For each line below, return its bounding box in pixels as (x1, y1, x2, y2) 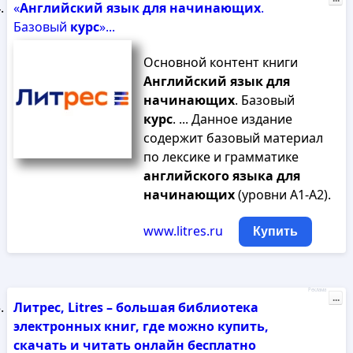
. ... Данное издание (172, 110, 292, 128)
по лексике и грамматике (143, 148, 299, 165)
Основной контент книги (143, 54, 298, 71)
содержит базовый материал (143, 129, 323, 147)
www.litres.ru (143, 222, 223, 240)
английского (143, 167, 229, 184)
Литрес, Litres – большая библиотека (13, 299, 258, 316)
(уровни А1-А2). (234, 186, 331, 203)
